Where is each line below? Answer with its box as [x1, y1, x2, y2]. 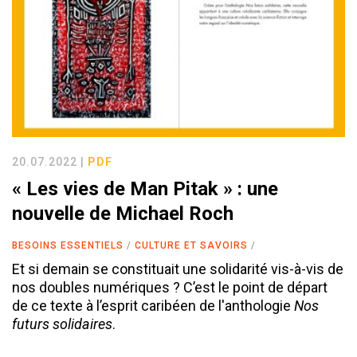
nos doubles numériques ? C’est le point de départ [12, 278, 328, 296]
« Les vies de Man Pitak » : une [12, 177, 278, 200]
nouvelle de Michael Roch [12, 202, 233, 225]
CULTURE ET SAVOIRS [135, 239, 248, 251]
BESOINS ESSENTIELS [12, 239, 124, 251]
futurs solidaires [12, 315, 112, 332]
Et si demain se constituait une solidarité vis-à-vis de [12, 260, 343, 277]
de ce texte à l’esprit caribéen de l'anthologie [12, 296, 294, 314]
